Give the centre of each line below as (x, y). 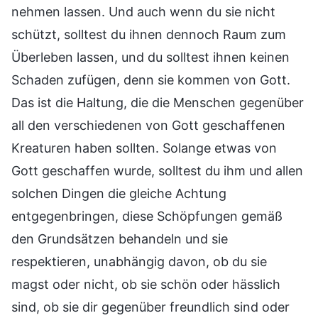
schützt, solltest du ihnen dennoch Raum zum (149, 35)
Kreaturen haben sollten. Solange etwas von (144, 148)
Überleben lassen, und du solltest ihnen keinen (150, 57)
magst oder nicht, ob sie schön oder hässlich (146, 285)
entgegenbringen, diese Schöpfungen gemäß (147, 216)
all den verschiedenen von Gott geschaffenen (148, 126)
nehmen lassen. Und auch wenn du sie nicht (143, 12)
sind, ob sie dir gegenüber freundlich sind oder (150, 307)
